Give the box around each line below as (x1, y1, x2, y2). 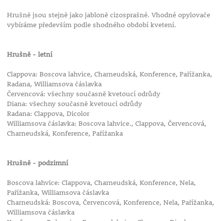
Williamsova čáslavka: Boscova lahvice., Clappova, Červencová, (6, 119, 206, 128)
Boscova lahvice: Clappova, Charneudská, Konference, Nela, (6, 178, 196, 187)
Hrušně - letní (6, 50, 56, 59)
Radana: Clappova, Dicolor (6, 109, 89, 118)
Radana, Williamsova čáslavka (6, 79, 102, 89)
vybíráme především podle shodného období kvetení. (6, 20, 176, 30)
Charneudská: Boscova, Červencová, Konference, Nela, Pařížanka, (6, 198, 214, 207)
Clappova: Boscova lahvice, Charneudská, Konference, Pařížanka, (6, 70, 212, 79)
